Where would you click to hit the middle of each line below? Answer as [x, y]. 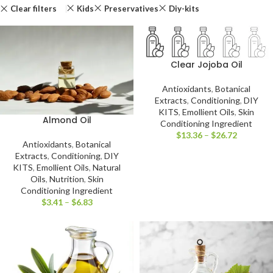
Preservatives [131, 9]
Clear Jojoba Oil [206, 65]
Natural [107, 168]
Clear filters [33, 8]
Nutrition [66, 179]
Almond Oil [67, 120]
